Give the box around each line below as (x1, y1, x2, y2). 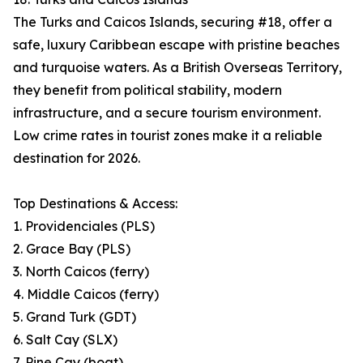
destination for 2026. (13, 150, 140, 167)
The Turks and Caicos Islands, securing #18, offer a (13, 14, 332, 31)
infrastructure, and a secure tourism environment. (13, 105, 321, 122)
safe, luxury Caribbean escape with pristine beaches (13, 36, 340, 53)
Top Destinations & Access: (13, 195, 177, 212)
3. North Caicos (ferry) (13, 263, 149, 280)
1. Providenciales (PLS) (13, 218, 155, 235)
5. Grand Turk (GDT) (13, 309, 136, 326)
